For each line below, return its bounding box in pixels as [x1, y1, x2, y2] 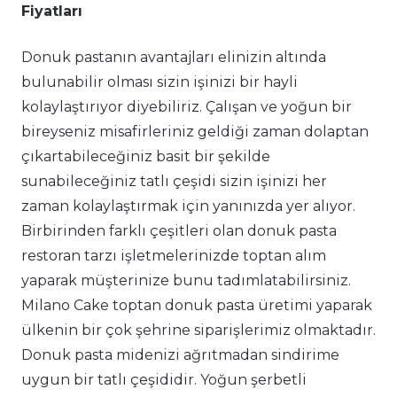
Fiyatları [21, 3, 82, 20]
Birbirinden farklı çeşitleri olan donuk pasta [21, 222, 337, 240]
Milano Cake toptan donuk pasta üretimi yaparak [21, 297, 372, 315]
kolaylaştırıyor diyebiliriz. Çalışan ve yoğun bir [21, 98, 352, 116]
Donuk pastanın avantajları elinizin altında [21, 49, 326, 66]
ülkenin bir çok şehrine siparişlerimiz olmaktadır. [21, 322, 376, 339]
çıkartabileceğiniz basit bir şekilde [21, 148, 270, 166]
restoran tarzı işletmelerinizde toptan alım [21, 247, 326, 265]
